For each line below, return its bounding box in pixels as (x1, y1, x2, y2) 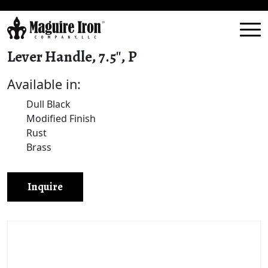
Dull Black (26, 98, 71, 111)
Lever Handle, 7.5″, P (7, 47, 137, 67)
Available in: (7, 75, 81, 93)
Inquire (28, 179, 63, 194)
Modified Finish (26, 112, 96, 125)
